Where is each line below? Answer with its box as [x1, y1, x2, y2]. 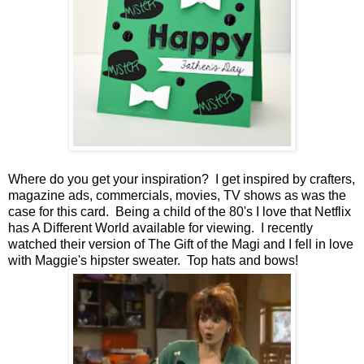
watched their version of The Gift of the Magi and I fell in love [8, 236, 353, 251]
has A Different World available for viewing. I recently [8, 220, 313, 235]
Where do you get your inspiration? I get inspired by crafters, [8, 171, 355, 186]
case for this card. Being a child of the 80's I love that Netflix [8, 204, 351, 219]
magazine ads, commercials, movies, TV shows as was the [8, 188, 346, 202]
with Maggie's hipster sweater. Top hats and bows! [8, 253, 298, 267]
